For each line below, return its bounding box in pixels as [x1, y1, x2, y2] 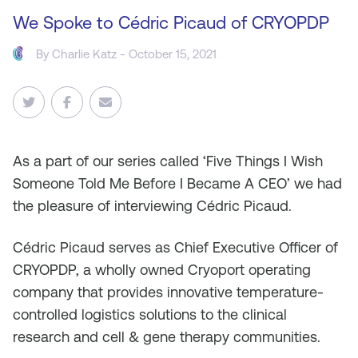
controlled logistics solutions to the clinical [13, 306, 287, 323]
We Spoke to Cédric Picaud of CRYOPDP [13, 13, 329, 33]
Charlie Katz [52, 46, 117, 61]
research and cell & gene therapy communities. [13, 328, 320, 345]
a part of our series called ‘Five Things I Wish [34, 153, 323, 169]
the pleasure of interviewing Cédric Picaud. [13, 197, 292, 214]
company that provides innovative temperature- [13, 284, 324, 300]
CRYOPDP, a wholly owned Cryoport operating [13, 261, 311, 278]
